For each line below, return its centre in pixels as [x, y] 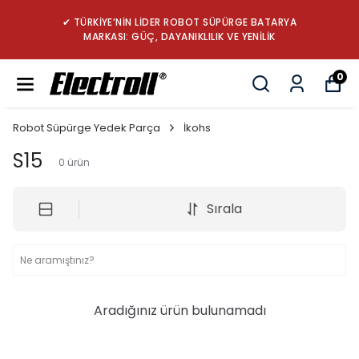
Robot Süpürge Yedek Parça [87, 128]
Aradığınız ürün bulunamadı [179, 311]
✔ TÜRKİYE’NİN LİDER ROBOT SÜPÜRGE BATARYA [179, 22]
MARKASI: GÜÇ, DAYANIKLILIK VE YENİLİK [179, 36]
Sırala [224, 209]
